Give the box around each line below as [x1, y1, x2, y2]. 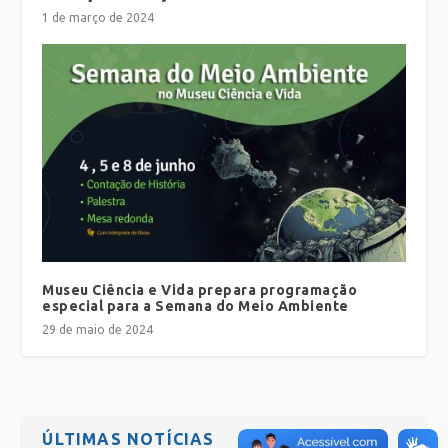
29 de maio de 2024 [42, 322, 154, 336]
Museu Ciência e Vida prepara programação [42, 281, 358, 298]
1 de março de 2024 [42, 10, 155, 24]
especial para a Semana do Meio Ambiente [42, 297, 349, 314]
